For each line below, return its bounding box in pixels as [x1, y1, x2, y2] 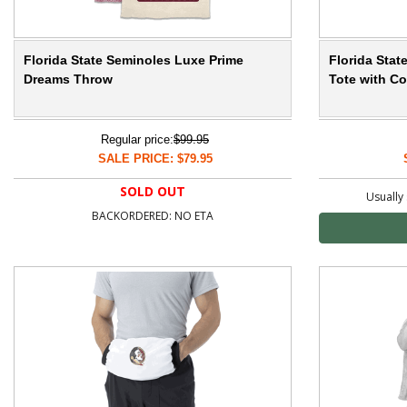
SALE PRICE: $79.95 [97, 152, 213, 166]
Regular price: [101, 133, 174, 147]
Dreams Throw [24, 72, 113, 87]
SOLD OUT [120, 183, 185, 201]
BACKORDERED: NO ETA [92, 208, 213, 224]
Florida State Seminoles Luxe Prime [24, 53, 243, 68]
